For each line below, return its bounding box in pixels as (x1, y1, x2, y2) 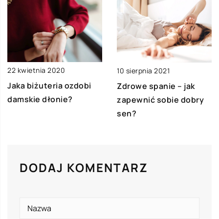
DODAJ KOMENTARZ (20, 159, 148, 175)
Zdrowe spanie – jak (117, 80, 195, 91)
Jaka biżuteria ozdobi (7, 80, 91, 91)
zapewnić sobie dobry (117, 94, 204, 105)
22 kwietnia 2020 (7, 66, 65, 75)
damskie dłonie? (7, 94, 73, 105)
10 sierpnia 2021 (117, 66, 170, 75)
